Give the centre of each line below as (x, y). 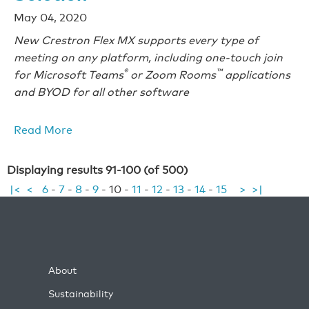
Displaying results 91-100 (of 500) (98, 169)
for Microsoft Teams (69, 74)
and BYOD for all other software (101, 91)
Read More (43, 129)
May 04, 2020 (50, 17)
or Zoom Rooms (172, 74)
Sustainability (81, 293)
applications (256, 74)
